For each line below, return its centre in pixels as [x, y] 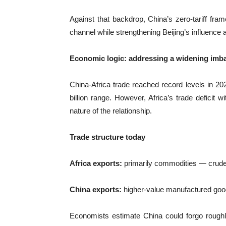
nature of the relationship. [111, 111]
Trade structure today [107, 137]
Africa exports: [96, 163]
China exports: [96, 190]
